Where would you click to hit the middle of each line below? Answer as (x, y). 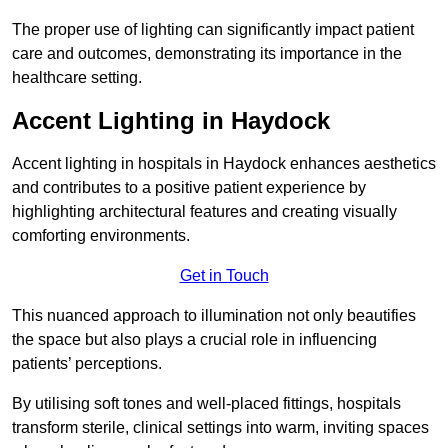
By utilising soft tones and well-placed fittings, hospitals (206, 404)
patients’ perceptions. (87, 364)
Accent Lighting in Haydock (171, 121)
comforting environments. (101, 236)
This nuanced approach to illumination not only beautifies (214, 316)
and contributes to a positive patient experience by (189, 188)
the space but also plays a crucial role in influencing (194, 340)
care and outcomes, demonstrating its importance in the (207, 54)
